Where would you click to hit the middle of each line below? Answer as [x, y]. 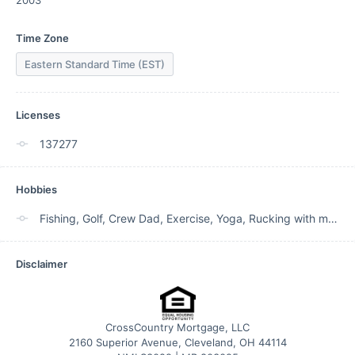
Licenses [38, 115]
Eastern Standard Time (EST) [95, 64]
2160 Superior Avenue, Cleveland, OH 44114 [177, 343]
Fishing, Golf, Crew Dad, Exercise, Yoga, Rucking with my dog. [333, 218]
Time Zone [42, 38]
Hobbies [36, 189]
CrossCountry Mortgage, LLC [177, 328]
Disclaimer [42, 264]
